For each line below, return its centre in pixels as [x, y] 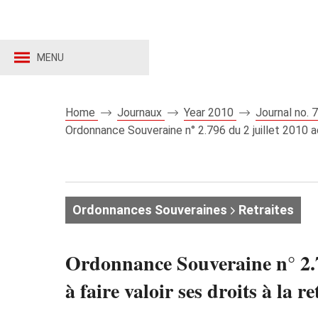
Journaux [141, 113]
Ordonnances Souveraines [150, 210]
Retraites [265, 210]
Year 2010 [210, 113]
